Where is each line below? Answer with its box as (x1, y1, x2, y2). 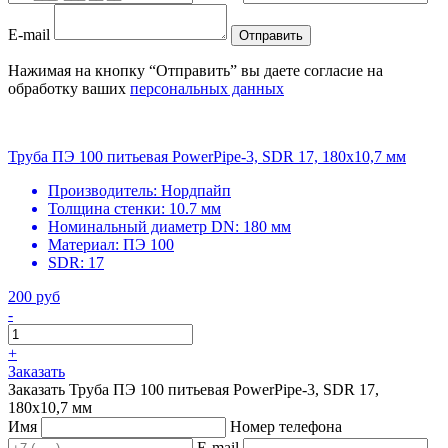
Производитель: (48, 181, 157, 199)
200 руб (8, 287, 60, 305)
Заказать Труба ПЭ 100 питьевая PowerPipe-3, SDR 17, (8, 380, 379, 398)
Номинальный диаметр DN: (48, 217, 239, 235)
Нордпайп (161, 181, 231, 199)
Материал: (48, 235, 119, 253)
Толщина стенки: (48, 199, 165, 217)
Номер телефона (230, 417, 342, 435)
